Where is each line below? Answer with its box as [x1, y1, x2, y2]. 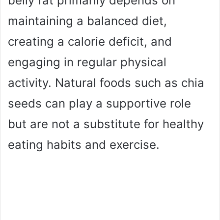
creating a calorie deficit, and [8, 34, 172, 49]
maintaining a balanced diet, [8, 13, 167, 28]
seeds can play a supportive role [8, 96, 191, 110]
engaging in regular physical [8, 55, 166, 69]
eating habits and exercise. [8, 137, 160, 152]
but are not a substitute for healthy [8, 116, 204, 131]
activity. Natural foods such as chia [8, 75, 204, 90]
